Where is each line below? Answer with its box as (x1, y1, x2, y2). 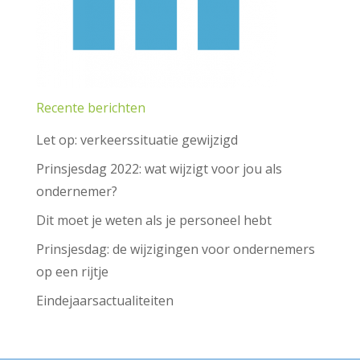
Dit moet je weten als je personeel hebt (35, 211, 272, 229)
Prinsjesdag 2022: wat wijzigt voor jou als (35, 160, 282, 178)
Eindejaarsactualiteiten (35, 292, 174, 309)
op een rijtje (35, 263, 108, 280)
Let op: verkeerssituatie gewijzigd (35, 131, 238, 149)
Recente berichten (35, 99, 145, 117)
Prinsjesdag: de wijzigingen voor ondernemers (35, 240, 315, 258)
